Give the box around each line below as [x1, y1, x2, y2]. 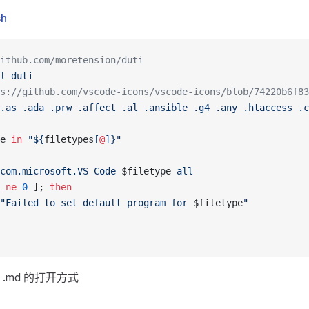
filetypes [44, 134, 94, 145]
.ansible [138, 102, 188, 113]
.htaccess [237, 102, 292, 113]
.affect [72, 102, 116, 113]
